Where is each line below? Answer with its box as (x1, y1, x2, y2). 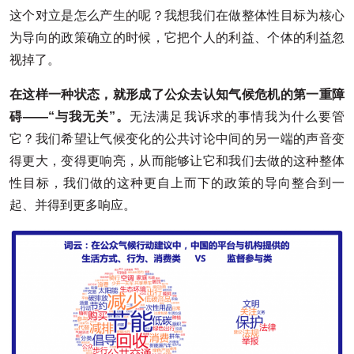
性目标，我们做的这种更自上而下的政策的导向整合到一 (9, 175, 345, 190)
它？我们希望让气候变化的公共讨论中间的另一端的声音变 (9, 131, 345, 145)
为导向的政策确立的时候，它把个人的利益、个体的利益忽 (9, 30, 345, 44)
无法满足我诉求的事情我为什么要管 (130, 109, 345, 123)
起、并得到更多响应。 (9, 198, 136, 212)
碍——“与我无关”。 (9, 109, 130, 123)
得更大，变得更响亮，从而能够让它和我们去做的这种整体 (9, 153, 345, 168)
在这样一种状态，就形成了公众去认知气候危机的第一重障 (9, 87, 345, 101)
